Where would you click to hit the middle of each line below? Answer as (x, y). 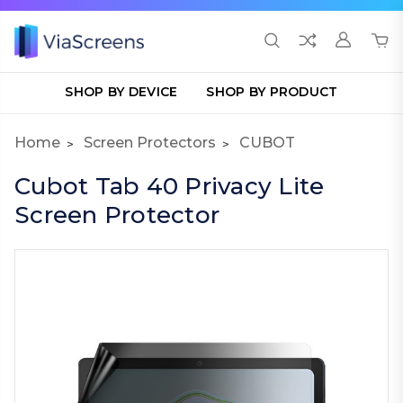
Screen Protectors (150, 143)
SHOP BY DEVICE (121, 92)
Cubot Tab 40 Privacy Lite (170, 186)
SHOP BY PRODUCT (272, 92)
